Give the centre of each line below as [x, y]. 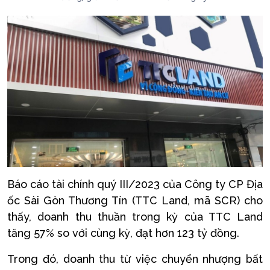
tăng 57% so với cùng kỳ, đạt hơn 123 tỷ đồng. [123, 233]
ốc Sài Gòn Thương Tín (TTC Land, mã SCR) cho [135, 201]
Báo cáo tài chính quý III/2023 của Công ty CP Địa [135, 184]
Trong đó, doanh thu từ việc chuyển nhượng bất [135, 259]
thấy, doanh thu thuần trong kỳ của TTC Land [135, 217]
